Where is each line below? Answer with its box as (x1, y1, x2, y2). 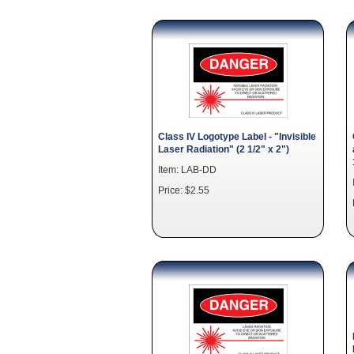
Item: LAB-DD (158, 164, 217, 175)
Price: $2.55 (158, 185, 209, 195)
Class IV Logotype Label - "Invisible (158, 131, 316, 141)
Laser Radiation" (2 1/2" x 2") (158, 144, 289, 154)
